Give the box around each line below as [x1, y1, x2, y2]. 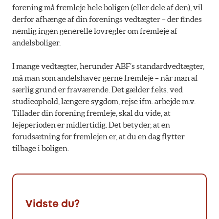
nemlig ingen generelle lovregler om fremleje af [12, 26, 177, 36]
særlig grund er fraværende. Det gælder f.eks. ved [12, 85, 183, 94]
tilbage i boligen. [12, 144, 70, 153]
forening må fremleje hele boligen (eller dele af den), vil [12, 3, 203, 12]
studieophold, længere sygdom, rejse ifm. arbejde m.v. [12, 97, 196, 106]
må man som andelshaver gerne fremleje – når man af [12, 73, 198, 83]
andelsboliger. [12, 38, 62, 47]
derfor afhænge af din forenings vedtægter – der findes [12, 15, 202, 24]
